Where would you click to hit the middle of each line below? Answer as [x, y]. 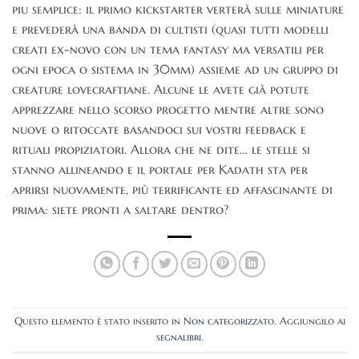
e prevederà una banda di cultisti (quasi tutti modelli [170, 28]
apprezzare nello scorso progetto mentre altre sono [168, 109]
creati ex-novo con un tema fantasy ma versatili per [168, 48]
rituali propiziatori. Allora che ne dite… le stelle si [161, 149]
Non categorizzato [228, 321]
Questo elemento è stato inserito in [99, 321]
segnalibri [178, 337]
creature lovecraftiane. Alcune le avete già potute [161, 89]
